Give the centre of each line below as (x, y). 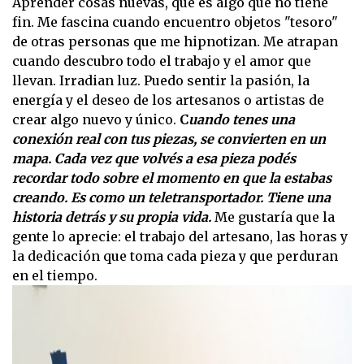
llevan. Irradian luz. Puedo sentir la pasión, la (161, 81)
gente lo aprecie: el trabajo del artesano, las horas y (180, 237)
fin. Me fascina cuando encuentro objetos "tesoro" (175, 22)
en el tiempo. (55, 276)
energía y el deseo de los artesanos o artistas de (168, 100)
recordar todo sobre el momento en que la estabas (172, 178)
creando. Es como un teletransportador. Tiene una (171, 198)
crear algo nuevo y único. (96, 120)
